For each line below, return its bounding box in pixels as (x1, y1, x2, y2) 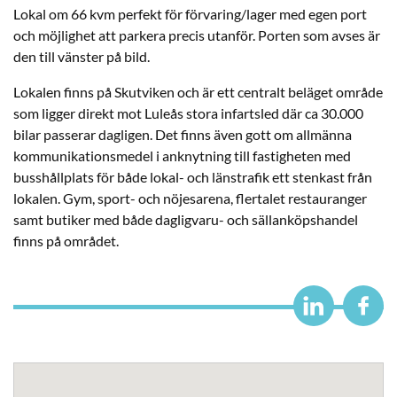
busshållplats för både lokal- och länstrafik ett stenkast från (13, 167, 372, 185)
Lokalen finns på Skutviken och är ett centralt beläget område (13, 82, 383, 100)
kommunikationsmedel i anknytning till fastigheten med (13, 146, 351, 164)
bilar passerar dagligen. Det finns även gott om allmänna (13, 125, 352, 143)
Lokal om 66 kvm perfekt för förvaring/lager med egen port (13, 4, 367, 22)
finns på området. (13, 231, 119, 249)
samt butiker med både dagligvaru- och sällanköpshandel (13, 210, 358, 228)
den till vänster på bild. (13, 47, 150, 65)
